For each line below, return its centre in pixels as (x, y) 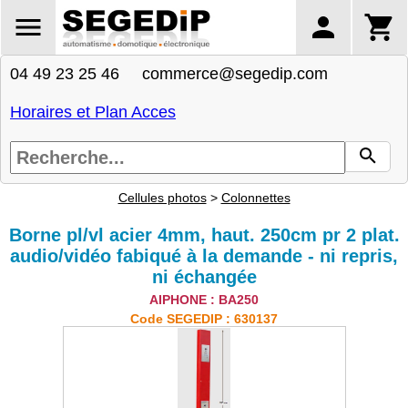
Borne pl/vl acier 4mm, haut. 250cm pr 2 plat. (204, 235)
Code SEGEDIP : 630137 (204, 319)
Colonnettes (255, 198)
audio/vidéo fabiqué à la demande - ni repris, (204, 256)
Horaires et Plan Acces (93, 112)
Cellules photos (162, 198)
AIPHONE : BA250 (204, 300)
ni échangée (204, 277)
